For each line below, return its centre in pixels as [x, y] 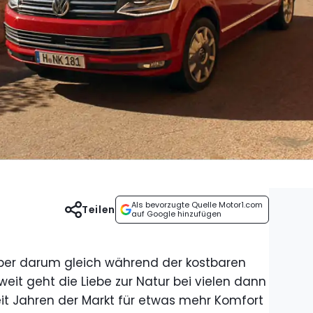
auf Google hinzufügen [176, 214]
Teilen [99, 210]
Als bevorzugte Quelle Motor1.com [197, 205]
